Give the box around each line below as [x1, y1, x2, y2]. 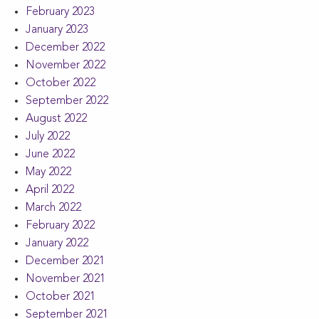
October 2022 [26, 77, 95, 89]
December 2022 [26, 41, 105, 53]
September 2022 [26, 95, 108, 107]
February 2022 [26, 219, 95, 231]
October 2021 [26, 291, 95, 303]
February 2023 [26, 6, 95, 18]
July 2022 [26, 130, 70, 142]
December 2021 [26, 255, 105, 267]
